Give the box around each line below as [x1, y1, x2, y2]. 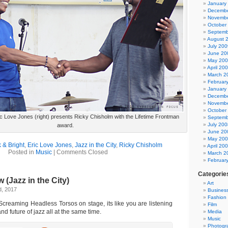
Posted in [8, 149, 36, 156]
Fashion [208, 194, 226, 200]
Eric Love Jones [27, 141, 72, 149]
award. [57, 122, 74, 128]
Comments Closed [56, 149, 108, 156]
